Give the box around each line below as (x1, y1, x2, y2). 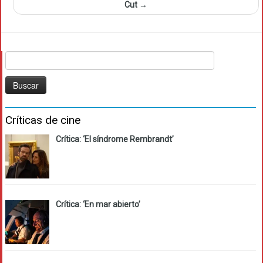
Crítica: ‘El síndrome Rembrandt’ (55, 134, 174, 144)
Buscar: (5, 52, 32, 62)
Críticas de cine (5, 113, 80, 127)
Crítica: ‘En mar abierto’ (55, 200, 140, 210)
